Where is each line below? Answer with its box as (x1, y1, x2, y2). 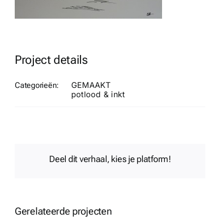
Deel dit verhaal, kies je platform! (49, 154, 171, 165)
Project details (15, 53, 88, 67)
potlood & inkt (71, 89, 125, 100)
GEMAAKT (71, 80, 111, 90)
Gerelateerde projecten (15, 205, 112, 218)
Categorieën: (15, 81, 59, 90)
